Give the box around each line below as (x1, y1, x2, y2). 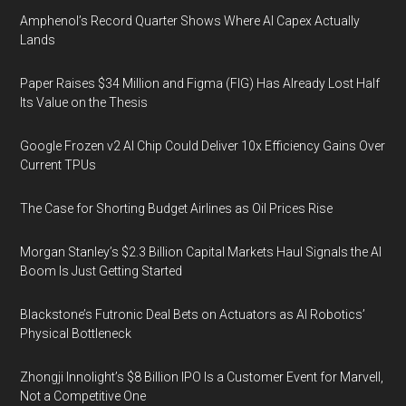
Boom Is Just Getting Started (20, 264, 183, 278)
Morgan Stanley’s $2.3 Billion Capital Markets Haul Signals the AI (20, 245, 382, 259)
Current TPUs (20, 158, 97, 172)
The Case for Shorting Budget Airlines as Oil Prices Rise (20, 201, 333, 216)
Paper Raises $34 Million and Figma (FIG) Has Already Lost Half (20, 76, 381, 91)
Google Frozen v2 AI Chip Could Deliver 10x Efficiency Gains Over (20, 139, 386, 153)
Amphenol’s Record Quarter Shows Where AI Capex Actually (20, 14, 361, 28)
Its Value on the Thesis (20, 95, 149, 110)
